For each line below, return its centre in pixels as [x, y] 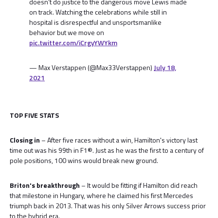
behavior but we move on [67, 32]
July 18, [165, 67]
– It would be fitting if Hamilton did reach [139, 185]
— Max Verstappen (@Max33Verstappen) [91, 67]
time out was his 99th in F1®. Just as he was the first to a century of [107, 150]
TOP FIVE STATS [34, 115]
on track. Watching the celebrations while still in [98, 12]
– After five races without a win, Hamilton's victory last [119, 140]
